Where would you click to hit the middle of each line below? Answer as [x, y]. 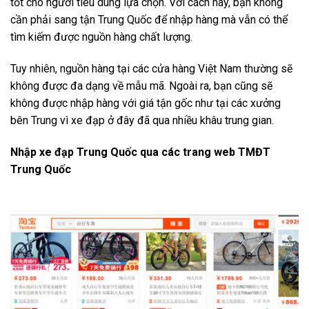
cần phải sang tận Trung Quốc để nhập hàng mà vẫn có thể [149, 19]
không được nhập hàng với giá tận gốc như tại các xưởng [146, 103]
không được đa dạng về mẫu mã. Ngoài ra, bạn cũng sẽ [141, 86]
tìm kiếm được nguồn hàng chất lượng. [101, 37]
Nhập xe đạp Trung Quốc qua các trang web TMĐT [140, 152]
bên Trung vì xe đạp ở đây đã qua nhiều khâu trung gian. [142, 120]
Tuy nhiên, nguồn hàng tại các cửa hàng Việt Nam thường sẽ [151, 68]
